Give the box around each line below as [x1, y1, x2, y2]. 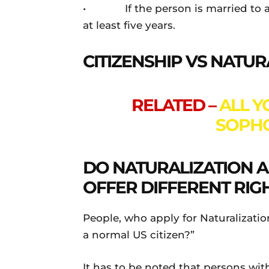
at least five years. [83, 19, 175, 31]
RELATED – [131, 95, 219, 115]
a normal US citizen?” [83, 229, 195, 241]
